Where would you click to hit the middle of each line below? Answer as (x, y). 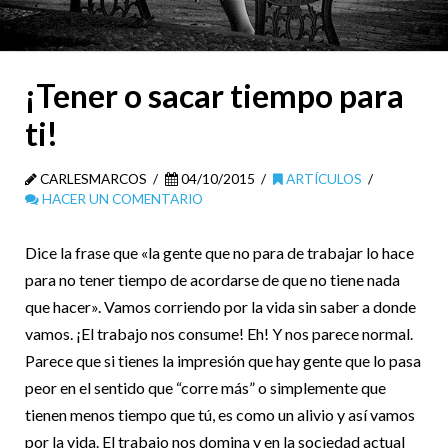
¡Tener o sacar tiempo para (214, 96)
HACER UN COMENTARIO (121, 199)
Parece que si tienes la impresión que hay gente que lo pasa (223, 361)
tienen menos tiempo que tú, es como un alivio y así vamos (220, 415)
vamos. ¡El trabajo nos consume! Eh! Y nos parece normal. (219, 334)
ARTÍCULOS (322, 179)
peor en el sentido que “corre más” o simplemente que (205, 388)
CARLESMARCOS (92, 179)
